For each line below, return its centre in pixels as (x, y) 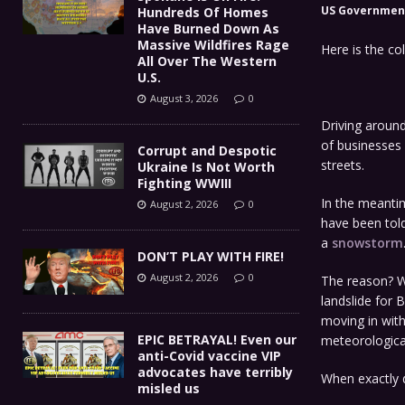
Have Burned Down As (208, 28)
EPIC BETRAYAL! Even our (217, 339)
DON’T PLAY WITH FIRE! (211, 256)
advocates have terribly (215, 372)
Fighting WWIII (184, 183)
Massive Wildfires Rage (213, 44)
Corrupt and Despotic (207, 150)
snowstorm (367, 242)
